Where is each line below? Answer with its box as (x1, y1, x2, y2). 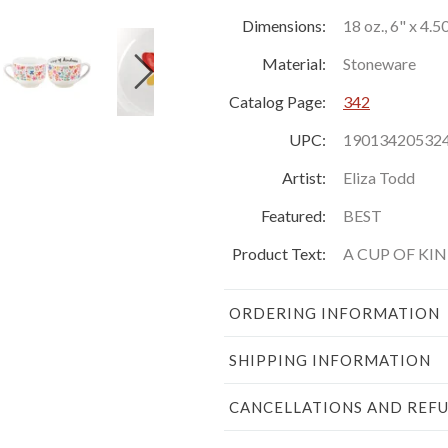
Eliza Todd (343, 167, 415, 187)
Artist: (282, 167, 326, 187)
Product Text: (232, 243, 326, 263)
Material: (262, 53, 326, 73)
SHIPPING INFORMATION (229, 350, 431, 369)
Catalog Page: (229, 91, 326, 111)
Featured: (261, 205, 326, 225)
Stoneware (343, 53, 416, 73)
